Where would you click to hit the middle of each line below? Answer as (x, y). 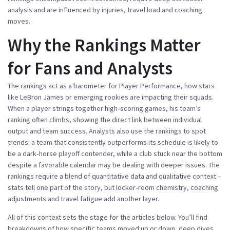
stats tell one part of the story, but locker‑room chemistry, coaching (113, 187)
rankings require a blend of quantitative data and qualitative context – (114, 176)
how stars (199, 86)
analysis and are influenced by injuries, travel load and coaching (105, 10)
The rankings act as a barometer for (63, 86)
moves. (19, 21)
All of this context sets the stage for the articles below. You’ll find (108, 217)
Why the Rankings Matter (104, 45)
